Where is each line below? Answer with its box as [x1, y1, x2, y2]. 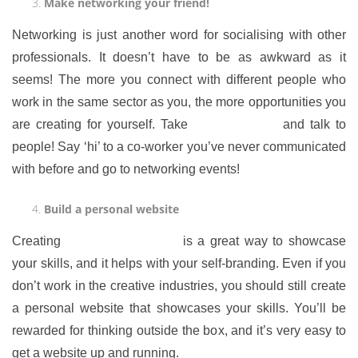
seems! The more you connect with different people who [12, 73, 346, 86]
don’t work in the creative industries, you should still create [12, 279, 346, 292]
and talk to [276, 117, 347, 131]
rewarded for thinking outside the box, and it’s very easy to [12, 324, 346, 337]
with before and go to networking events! [12, 162, 240, 176]
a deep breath [193, 117, 277, 131]
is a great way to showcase [177, 234, 347, 248]
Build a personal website [44, 201, 179, 217]
